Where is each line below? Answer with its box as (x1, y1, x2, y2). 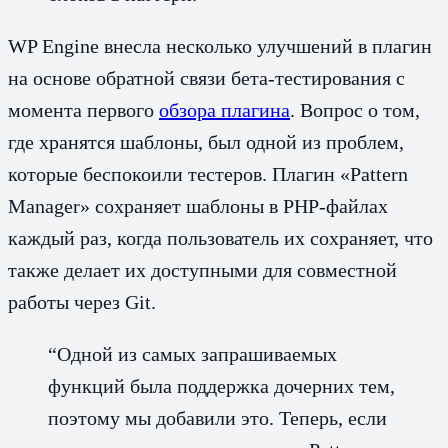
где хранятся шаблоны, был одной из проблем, (8, 130, 404, 153)
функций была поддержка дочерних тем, (48, 374, 395, 397)
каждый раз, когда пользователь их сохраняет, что (8, 226, 433, 249)
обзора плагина (159, 98, 290, 121)
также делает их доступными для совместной (8, 258, 397, 281)
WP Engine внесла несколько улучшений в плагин (8, 34, 432, 57)
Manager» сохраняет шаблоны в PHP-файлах (8, 194, 388, 217)
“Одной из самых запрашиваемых (48, 342, 337, 365)
